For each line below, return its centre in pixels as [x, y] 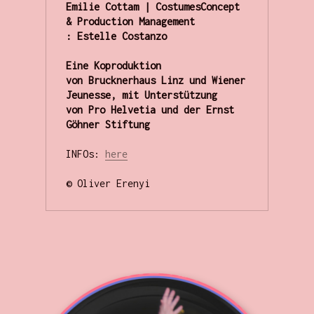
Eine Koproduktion [113, 65]
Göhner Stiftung [108, 124]
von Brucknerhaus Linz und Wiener [155, 80]
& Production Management [130, 21]
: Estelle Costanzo [116, 36]
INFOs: [85, 153]
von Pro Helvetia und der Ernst [150, 109]
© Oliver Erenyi [108, 183]
